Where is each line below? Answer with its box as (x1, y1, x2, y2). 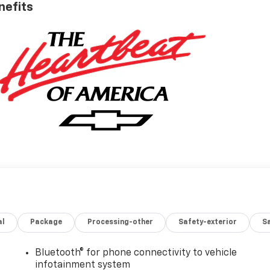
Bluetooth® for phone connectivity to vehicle (35, 248, 237, 258)
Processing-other (87, 218, 154, 226)
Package (30, 218, 63, 226)
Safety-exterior (178, 218, 237, 226)
